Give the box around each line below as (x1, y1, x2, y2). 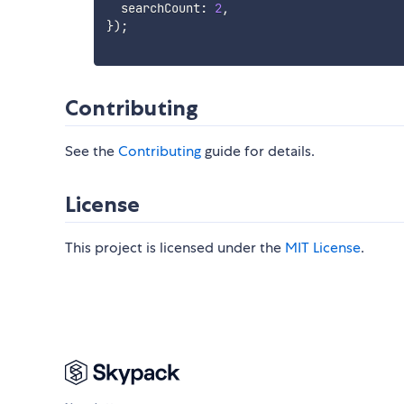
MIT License (285, 238, 361, 258)
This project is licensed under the (65, 238, 285, 258)
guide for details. (201, 142, 315, 161)
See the (65, 142, 118, 161)
